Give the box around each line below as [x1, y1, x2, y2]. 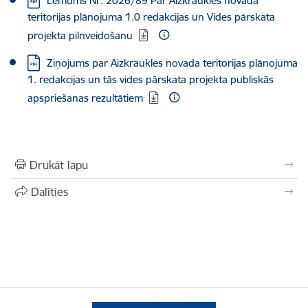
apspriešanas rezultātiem [27, 91, 143, 104]
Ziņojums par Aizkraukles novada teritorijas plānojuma [47, 56, 298, 69]
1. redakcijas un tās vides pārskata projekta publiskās [27, 73, 274, 86]
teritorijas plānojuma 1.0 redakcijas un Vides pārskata [27, 10, 275, 23]
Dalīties [31, 185, 68, 199]
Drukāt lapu [30, 158, 88, 172]
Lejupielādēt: [27, 56, 85, 69]
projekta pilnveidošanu [27, 29, 133, 42]
